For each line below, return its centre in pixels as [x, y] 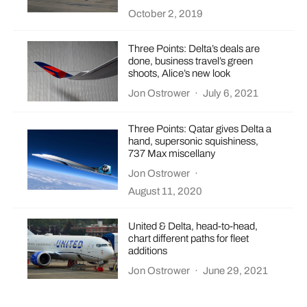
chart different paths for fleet [189, 239]
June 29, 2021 [236, 271]
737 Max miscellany [172, 153]
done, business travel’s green [191, 61]
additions [148, 251]
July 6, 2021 [231, 94]
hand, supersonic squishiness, [194, 141]
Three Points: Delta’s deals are [194, 49]
